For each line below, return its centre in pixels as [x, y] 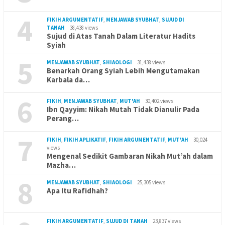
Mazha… [61, 165]
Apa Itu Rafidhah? [77, 190]
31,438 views [151, 62]
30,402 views [159, 101]
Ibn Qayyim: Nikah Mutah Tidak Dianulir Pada [123, 109]
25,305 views [151, 182]
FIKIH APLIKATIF [85, 139]
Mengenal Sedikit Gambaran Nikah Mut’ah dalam [130, 156]
